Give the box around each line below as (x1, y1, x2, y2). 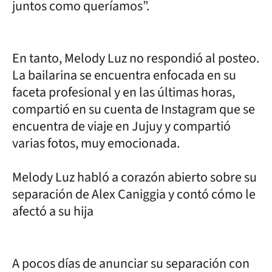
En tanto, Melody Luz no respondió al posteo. (12, 48, 259, 68)
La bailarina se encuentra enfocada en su (12, 65, 236, 85)
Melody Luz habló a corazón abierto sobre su (12, 167, 257, 187)
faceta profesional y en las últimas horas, (12, 82, 235, 102)
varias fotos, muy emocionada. (12, 133, 180, 153)
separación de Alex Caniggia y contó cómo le (12, 184, 256, 204)
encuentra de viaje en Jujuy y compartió (12, 116, 231, 136)
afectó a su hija (12, 201, 93, 221)
